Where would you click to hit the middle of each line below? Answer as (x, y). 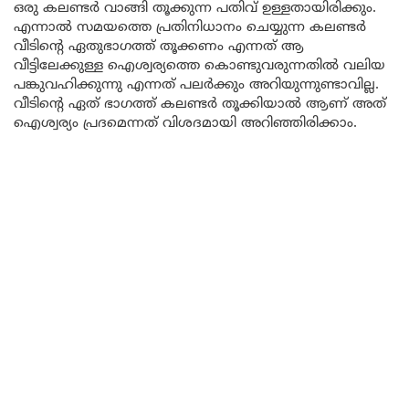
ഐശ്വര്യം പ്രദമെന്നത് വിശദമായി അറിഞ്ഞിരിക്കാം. (185, 123)
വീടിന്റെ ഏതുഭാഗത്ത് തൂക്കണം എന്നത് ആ (159, 47)
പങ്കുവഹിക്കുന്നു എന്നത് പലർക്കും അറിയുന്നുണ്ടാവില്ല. (196, 85)
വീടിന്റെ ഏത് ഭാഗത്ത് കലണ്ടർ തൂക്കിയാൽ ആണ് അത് (200, 104)
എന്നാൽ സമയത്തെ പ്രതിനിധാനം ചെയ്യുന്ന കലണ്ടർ (190, 27)
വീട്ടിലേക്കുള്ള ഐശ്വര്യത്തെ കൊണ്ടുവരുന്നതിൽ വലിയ (199, 66)
